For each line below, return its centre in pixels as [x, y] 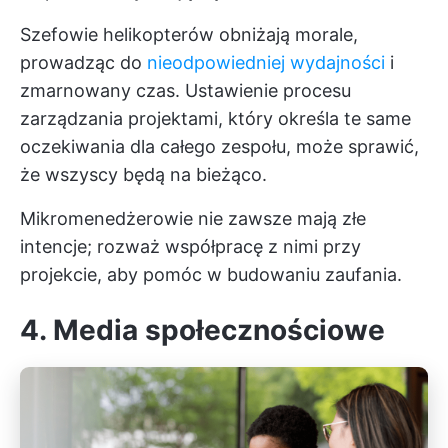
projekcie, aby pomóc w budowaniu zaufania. [211, 274]
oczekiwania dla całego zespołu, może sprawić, [219, 146]
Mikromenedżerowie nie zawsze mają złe [193, 218]
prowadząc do [83, 62]
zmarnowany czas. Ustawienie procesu [185, 90]
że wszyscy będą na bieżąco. [143, 174]
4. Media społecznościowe [202, 329]
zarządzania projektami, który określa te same [215, 118]
